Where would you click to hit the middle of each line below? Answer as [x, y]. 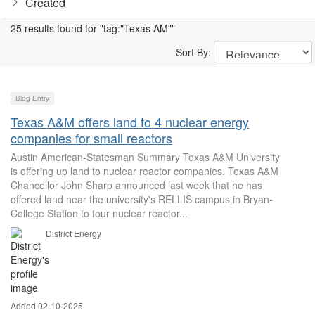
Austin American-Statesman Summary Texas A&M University [145, 157]
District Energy [73, 233]
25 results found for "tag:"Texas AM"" [93, 28]
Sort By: [195, 52]
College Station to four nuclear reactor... [99, 213]
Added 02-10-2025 [47, 306]
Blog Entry [32, 98]
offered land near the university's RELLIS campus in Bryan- [142, 199]
